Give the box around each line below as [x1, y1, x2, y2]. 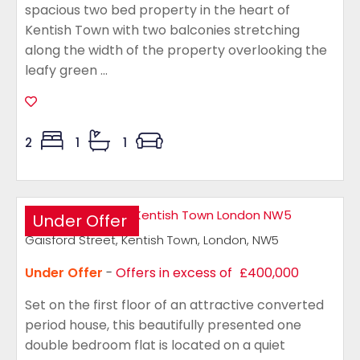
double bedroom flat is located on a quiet [25, 336, 285, 354]
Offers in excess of [116, 264, 232, 282]
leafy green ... [25, 61, 108, 80]
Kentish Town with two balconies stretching [25, 21, 300, 39]
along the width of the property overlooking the [25, 41, 327, 59]
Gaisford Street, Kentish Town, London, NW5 [25, 231, 279, 248]
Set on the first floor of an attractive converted [25, 296, 324, 314]
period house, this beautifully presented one [25, 316, 301, 334]
